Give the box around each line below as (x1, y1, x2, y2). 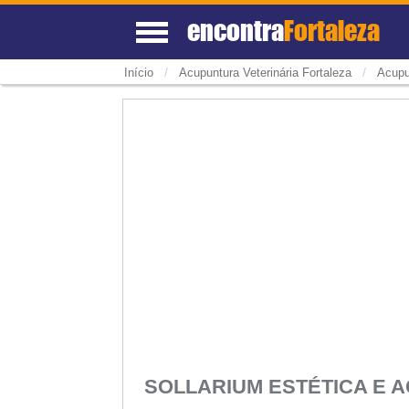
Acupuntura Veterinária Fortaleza (178, 66, 351, 80)
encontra (187, 14, 285, 47)
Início (123, 66, 153, 80)
